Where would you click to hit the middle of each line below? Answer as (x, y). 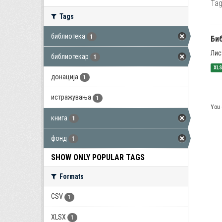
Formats (71, 177)
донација (65, 77)
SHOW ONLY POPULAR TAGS (98, 158)
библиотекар (70, 56)
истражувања (71, 97)
